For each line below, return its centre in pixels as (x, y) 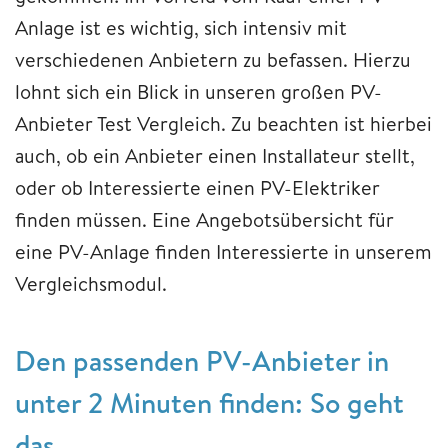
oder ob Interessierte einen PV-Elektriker (197, 187)
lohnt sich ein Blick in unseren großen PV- (198, 91)
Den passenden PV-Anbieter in (202, 360)
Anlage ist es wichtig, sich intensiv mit (181, 27)
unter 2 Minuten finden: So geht (209, 402)
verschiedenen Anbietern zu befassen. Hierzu (213, 59)
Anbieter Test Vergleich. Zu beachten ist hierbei (223, 123)
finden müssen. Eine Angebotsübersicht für (204, 219)
